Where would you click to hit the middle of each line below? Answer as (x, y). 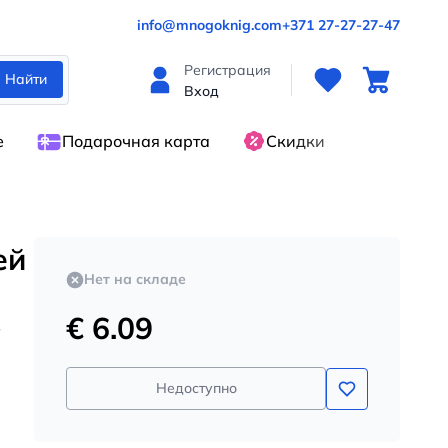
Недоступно (196, 388)
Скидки (295, 141)
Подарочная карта (136, 141)
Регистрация (227, 70)
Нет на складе (135, 279)
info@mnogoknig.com (209, 25)
